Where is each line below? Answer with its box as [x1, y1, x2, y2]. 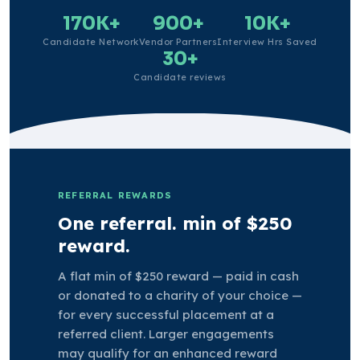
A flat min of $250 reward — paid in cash [58, 268, 299, 284]
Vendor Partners [138, 35, 218, 47]
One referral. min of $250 [58, 211, 292, 235]
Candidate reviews [133, 71, 227, 83]
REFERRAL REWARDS [58, 189, 173, 201]
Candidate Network [43, 35, 139, 47]
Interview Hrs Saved [217, 35, 317, 47]
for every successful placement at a [58, 306, 274, 322]
